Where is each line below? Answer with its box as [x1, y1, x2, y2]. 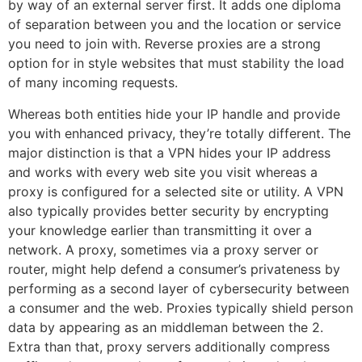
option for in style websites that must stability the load [8, 55, 344, 72]
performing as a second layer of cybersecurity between [8, 280, 349, 297]
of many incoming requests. [8, 74, 178, 91]
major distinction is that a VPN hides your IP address [8, 144, 330, 161]
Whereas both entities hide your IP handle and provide [8, 105, 340, 122]
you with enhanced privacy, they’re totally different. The [8, 124, 351, 141]
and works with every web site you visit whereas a [8, 163, 318, 180]
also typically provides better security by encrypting [8, 202, 329, 219]
